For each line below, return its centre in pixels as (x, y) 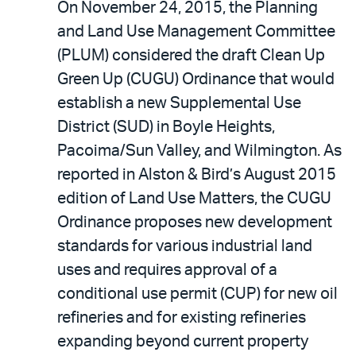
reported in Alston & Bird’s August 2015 (197, 174)
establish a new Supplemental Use (179, 103)
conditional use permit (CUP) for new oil (197, 294)
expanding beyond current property (183, 341)
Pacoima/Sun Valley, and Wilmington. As (199, 151)
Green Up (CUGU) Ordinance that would (196, 79)
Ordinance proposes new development (195, 222)
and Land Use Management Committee (196, 31)
